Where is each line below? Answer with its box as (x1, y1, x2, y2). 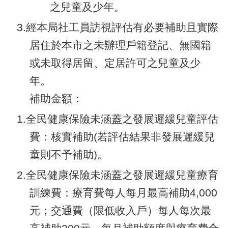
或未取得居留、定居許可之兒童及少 (30, 56, 201, 69)
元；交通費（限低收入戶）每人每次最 (30, 204, 211, 216)
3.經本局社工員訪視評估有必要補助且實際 (17, 21, 218, 33)
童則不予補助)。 (30, 148, 108, 160)
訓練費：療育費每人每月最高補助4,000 (30, 186, 217, 198)
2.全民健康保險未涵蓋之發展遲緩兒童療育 (17, 168, 218, 181)
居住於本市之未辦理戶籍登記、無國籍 (30, 39, 211, 51)
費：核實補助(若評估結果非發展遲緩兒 (30, 130, 215, 142)
